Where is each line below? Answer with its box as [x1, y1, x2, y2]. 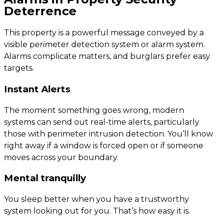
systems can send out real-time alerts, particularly [4, 117, 199, 127]
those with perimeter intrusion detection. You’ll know [4, 129, 213, 138]
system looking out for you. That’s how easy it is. [4, 206, 190, 216]
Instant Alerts [4, 83, 70, 95]
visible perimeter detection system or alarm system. [4, 40, 205, 50]
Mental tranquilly [4, 172, 86, 184]
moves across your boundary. [4, 152, 118, 162]
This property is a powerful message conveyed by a [4, 28, 204, 38]
